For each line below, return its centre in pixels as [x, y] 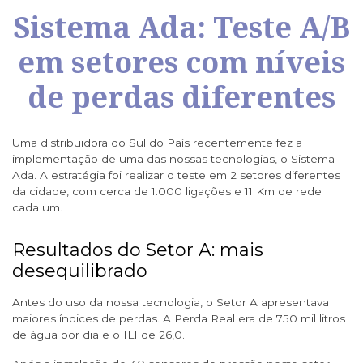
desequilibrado [80, 271]
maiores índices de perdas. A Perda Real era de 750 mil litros [179, 319]
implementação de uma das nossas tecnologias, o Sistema [173, 159]
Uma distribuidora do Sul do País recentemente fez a [157, 143]
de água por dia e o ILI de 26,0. [98, 335]
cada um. [37, 208]
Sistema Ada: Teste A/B [181, 28]
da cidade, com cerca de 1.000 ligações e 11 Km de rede [167, 192]
